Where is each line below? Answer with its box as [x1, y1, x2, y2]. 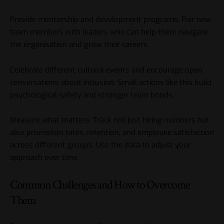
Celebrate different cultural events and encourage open [10, 64, 202, 75]
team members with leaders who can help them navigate [10, 27, 208, 37]
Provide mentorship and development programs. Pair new [10, 14, 211, 25]
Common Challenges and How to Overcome [10, 176, 190, 192]
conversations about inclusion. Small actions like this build [10, 77, 211, 87]
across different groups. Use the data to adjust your [10, 140, 191, 150]
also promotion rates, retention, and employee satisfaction [10, 127, 214, 138]
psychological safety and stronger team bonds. [10, 89, 174, 100]
